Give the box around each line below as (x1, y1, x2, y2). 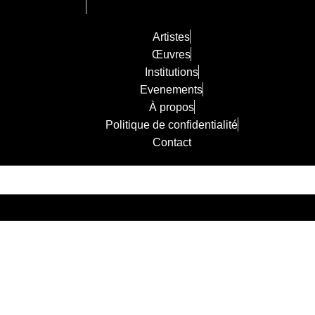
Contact (152, 136, 191, 148)
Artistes (153, 31, 190, 43)
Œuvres (152, 49, 191, 60)
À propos (148, 101, 194, 113)
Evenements (140, 84, 202, 96)
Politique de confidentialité (105, 119, 238, 131)
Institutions (144, 66, 198, 78)
